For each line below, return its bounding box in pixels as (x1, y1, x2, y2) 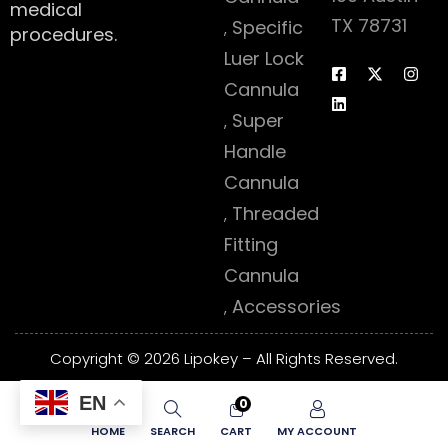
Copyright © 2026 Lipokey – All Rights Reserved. (50, 348, 398, 369)
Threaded (232, 201, 319, 226)
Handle (224, 139, 286, 164)
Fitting (224, 232, 278, 257)
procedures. (10, 22, 117, 47)
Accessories (232, 294, 341, 319)
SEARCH (150, 423, 195, 439)
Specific (232, 15, 303, 40)
